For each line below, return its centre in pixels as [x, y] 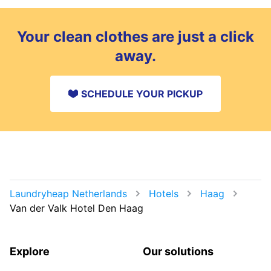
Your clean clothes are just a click [135, 36]
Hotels [164, 193]
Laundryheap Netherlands [68, 193]
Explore [30, 251]
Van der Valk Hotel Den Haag [77, 208]
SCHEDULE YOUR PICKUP [142, 93]
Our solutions [178, 251]
